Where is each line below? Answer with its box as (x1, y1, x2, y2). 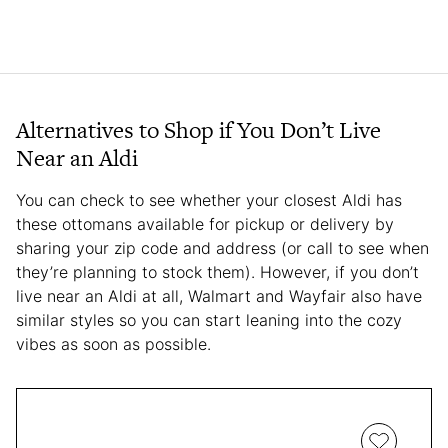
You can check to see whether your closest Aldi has (16, 190, 402, 211)
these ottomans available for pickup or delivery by (16, 214, 394, 235)
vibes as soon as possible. (16, 334, 216, 355)
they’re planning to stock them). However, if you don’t (16, 262, 419, 283)
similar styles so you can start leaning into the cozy (16, 310, 402, 331)
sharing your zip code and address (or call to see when (16, 238, 429, 259)
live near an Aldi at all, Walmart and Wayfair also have (16, 286, 422, 307)
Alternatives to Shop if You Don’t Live (16, 114, 381, 147)
